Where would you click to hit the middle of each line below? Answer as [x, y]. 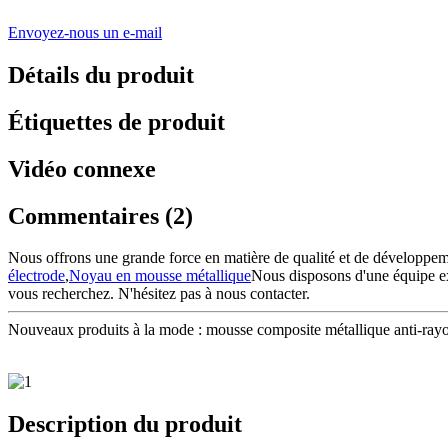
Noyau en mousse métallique [160, 276]
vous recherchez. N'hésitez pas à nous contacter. [159, 294]
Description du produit [125, 424]
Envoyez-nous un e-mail [85, 32]
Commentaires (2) [100, 215]
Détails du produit [101, 74]
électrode [36, 276]
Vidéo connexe [82, 168]
